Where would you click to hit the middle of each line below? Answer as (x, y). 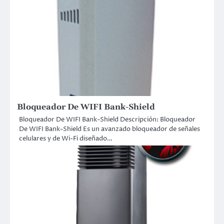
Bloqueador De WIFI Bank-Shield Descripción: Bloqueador (107, 120)
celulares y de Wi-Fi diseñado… (66, 139)
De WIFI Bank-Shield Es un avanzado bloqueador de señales (109, 129)
